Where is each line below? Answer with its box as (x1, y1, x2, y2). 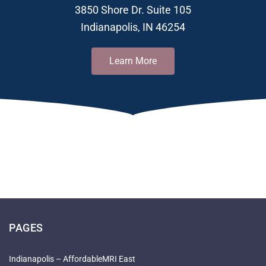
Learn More (109, 55, 157, 66)
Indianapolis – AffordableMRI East (9, 254, 135, 264)
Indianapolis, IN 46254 (81, 21, 185, 33)
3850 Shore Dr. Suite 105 (75, 4, 191, 16)
